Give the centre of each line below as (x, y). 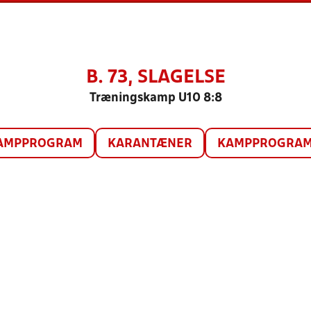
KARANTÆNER (150, 144)
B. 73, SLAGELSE (155, 78)
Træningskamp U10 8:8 (155, 98)
